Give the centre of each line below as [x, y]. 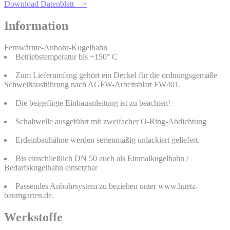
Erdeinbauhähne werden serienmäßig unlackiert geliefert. [108, 140]
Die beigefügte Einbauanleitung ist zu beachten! [93, 103]
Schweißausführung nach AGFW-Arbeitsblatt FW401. [92, 84]
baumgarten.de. [29, 195]
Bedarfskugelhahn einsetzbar [51, 167]
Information [36, 25]
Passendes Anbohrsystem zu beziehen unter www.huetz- [107, 186]
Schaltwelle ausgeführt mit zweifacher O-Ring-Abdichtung [111, 121]
